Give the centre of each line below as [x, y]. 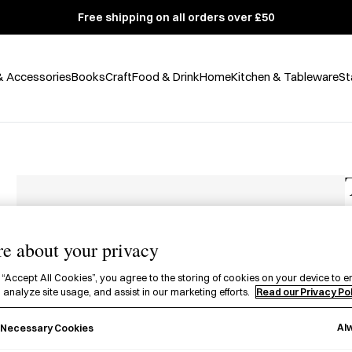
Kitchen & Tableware [284, 76]
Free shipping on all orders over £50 [176, 17]
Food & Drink [165, 76]
